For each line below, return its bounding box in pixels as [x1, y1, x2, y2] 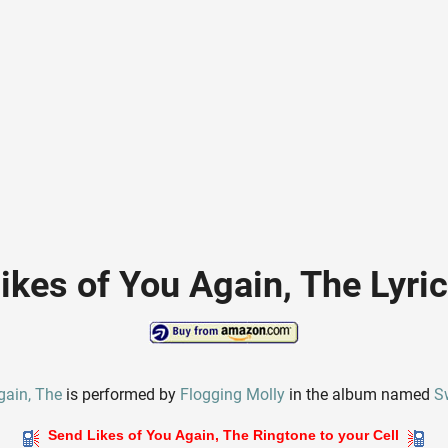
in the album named [285, 385, 435, 405]
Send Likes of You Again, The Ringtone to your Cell [44, 427, 404, 444]
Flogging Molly [180, 385, 286, 405]
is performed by [62, 385, 181, 405]
